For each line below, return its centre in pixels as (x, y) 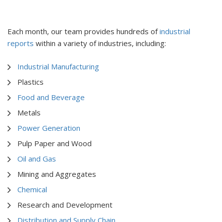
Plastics (30, 82)
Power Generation (49, 128)
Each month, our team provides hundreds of (83, 31)
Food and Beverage (51, 97)
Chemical (32, 190)
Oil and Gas (37, 159)
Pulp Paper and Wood (55, 143)
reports (21, 43)
